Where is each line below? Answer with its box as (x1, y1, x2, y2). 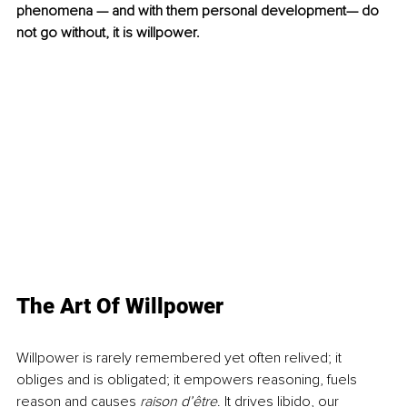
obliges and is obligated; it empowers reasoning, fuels (16, 371, 361, 390)
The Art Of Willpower (16, 293, 223, 320)
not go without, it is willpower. (16, 24, 203, 43)
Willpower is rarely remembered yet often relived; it (16, 349, 345, 368)
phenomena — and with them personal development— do (16, 2, 382, 21)
